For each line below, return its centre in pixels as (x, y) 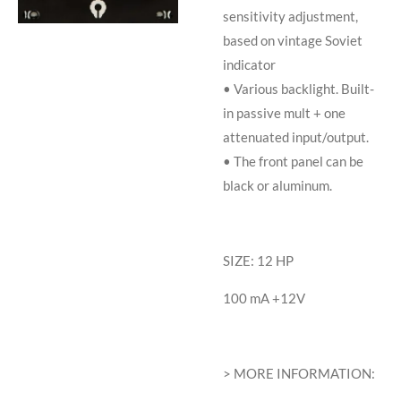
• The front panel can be (293, 162)
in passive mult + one (284, 113)
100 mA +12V (264, 299)
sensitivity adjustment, (290, 17)
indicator (249, 65)
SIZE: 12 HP (258, 261)
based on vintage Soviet (293, 41)
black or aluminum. (277, 186)
